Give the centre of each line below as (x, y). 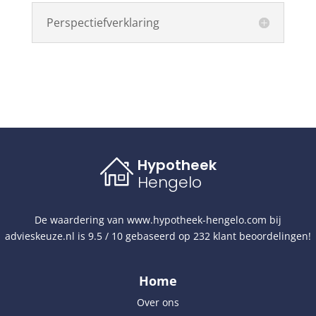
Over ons (158, 302)
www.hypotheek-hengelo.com (197, 220)
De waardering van (81, 220)
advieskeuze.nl (40, 236)
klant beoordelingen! (261, 236)
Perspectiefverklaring (103, 23)
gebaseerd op (158, 236)
